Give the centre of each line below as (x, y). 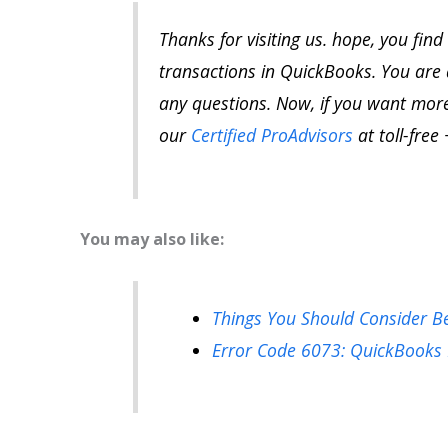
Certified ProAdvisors (271, 135)
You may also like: (152, 239)
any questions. (214, 103)
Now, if (302, 103)
